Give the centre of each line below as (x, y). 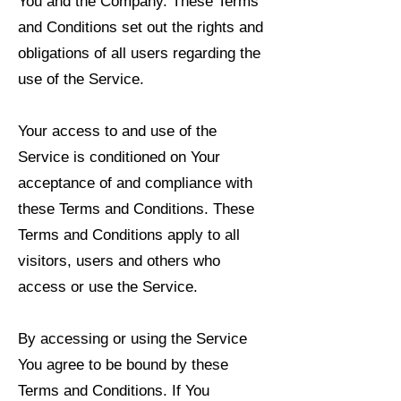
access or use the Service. (108, 287)
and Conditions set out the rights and (141, 27)
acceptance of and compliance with (135, 183)
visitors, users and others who (119, 261)
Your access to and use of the (117, 131)
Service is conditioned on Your (119, 157)
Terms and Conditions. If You (114, 391)
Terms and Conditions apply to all (129, 235)
